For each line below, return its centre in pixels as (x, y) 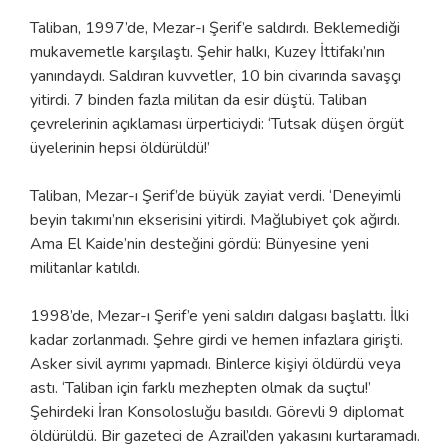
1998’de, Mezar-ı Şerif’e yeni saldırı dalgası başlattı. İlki (219, 315)
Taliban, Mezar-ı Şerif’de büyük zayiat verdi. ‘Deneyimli (215, 195)
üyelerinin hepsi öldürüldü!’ (120, 147)
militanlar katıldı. (87, 267)
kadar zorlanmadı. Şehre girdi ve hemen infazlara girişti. (216, 339)
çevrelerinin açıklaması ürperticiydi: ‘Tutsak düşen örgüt (217, 123)
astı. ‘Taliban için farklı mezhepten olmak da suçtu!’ (200, 387)
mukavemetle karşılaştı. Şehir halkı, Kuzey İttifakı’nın (207, 51)
